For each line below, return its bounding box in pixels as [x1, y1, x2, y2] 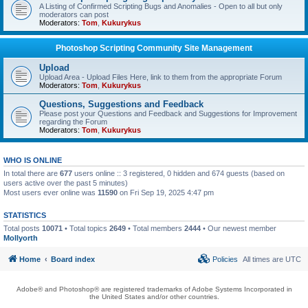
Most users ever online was [3, 188, 98, 197]
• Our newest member [201, 224, 276, 232]
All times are [243, 254, 285, 263]
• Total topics [63, 224, 109, 232]
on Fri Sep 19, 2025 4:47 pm [118, 188, 214, 197]
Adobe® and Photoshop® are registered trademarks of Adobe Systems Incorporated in [16, 285, 292, 293]
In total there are [3, 169, 60, 177]
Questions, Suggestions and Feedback [39, 99, 203, 109]
